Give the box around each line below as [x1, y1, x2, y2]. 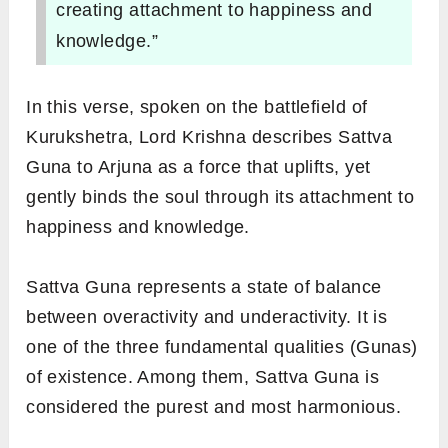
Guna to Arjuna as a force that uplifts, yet [26, 157, 371, 178]
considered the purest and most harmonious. [26, 397, 402, 418]
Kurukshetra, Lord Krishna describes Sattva [26, 127, 393, 148]
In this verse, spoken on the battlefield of [26, 97, 368, 118]
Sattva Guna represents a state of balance [26, 277, 382, 298]
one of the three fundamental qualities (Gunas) [26, 337, 418, 358]
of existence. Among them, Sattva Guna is [26, 367, 380, 388]
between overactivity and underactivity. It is [26, 307, 388, 328]
